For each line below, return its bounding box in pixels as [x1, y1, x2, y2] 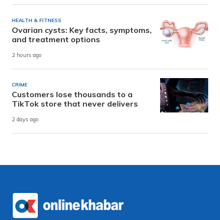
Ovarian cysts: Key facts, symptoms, [12, 25, 152, 35]
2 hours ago [12, 52, 42, 59]
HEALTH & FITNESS [12, 17, 61, 24]
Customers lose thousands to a [12, 89, 133, 99]
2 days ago [12, 116, 39, 123]
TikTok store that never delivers [12, 98, 138, 109]
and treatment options [12, 34, 100, 44]
